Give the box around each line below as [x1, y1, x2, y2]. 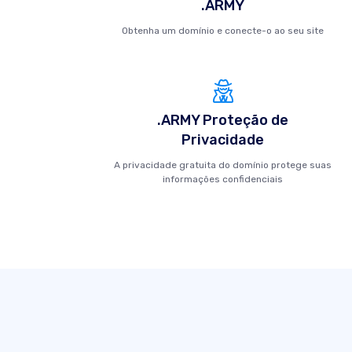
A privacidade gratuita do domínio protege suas [114, 159, 332, 170]
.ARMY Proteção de [157, 112, 289, 129]
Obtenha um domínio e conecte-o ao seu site [122, 25, 324, 36]
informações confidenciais [163, 174, 284, 185]
